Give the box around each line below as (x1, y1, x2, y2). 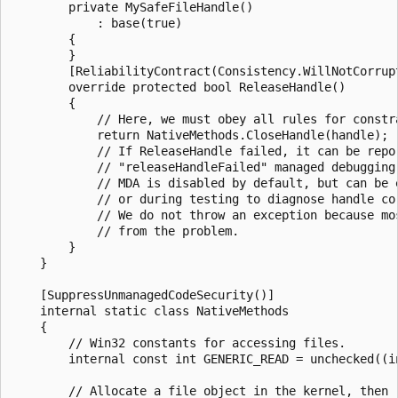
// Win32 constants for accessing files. (12, 335, 346, 350)
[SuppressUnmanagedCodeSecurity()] (12, 287, 275, 302)
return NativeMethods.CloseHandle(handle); (12, 127, 388, 142)
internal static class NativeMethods (12, 303, 289, 318)
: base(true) (12, 15, 182, 30)
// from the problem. (12, 223, 239, 238)
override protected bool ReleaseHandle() (12, 79, 346, 94)
